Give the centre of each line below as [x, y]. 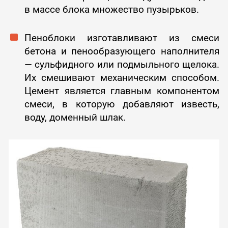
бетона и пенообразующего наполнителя [122, 51]
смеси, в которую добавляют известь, [122, 104]
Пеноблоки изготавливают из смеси [122, 38]
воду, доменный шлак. [75, 118]
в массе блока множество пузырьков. [111, 10]
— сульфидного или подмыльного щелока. [122, 65]
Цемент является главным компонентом [122, 91]
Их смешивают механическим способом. [122, 78]
